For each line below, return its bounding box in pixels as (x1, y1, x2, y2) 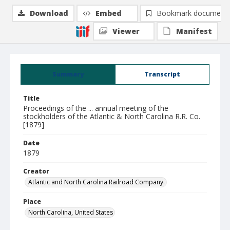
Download (30, 8, 68, 18)
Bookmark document (157, 8, 227, 18)
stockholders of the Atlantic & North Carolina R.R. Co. (23, 111, 200, 121)
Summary (52, 70, 84, 79)
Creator (23, 167, 49, 176)
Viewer (112, 26, 140, 36)
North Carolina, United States (28, 208, 113, 217)
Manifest (176, 26, 212, 36)
